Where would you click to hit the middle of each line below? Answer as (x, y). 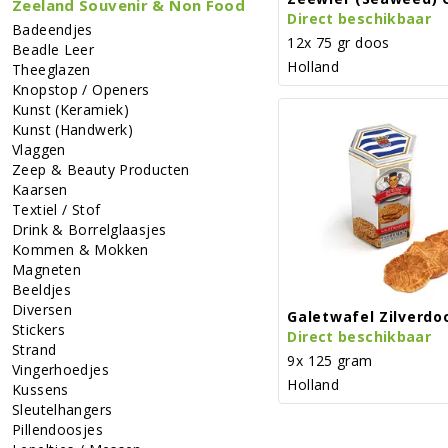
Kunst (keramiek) (70, 109)
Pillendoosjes (57, 429)
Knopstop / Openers (81, 89)
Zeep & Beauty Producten (101, 169)
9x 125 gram (330, 360)
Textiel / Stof (56, 209)
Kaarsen (40, 189)
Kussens (40, 389)
